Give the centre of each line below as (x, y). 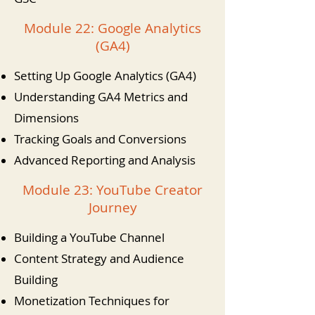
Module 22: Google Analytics (112, 28)
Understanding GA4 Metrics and (101, 97)
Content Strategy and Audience (99, 258)
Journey (112, 207)
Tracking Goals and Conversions (100, 139)
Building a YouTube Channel (89, 237)
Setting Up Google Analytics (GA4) (105, 76)
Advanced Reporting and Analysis (105, 160)
